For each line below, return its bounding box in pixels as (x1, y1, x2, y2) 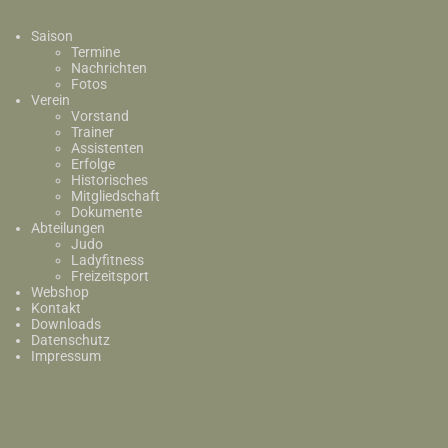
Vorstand (70, 108, 129, 124)
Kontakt (30, 300, 81, 316)
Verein (30, 92, 70, 108)
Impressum (30, 348, 101, 364)
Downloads (30, 316, 101, 332)
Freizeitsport (70, 268, 149, 284)
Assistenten (70, 140, 144, 156)
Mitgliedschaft (70, 188, 160, 204)
